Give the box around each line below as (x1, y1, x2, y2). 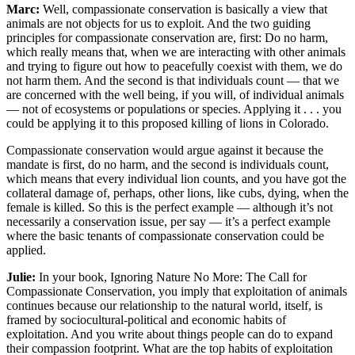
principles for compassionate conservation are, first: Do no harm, (6, 30, 328, 44)
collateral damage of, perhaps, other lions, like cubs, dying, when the (6, 185, 349, 200)
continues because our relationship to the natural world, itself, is (6, 298, 323, 312)
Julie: (6, 269, 36, 284)
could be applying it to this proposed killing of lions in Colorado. (6, 116, 329, 130)
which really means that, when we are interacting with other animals (6, 44, 345, 59)
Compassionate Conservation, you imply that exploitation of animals (6, 284, 347, 298)
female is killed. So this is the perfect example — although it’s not (6, 200, 333, 214)
